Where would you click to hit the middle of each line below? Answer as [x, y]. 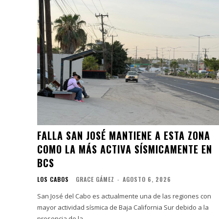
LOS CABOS [53, 179]
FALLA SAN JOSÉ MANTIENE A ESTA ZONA [124, 135]
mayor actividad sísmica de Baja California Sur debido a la [123, 207]
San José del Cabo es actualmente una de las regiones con [124, 196]
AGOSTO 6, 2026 [147, 179]
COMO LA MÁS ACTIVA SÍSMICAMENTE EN [125, 149]
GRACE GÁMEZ [95, 179]
